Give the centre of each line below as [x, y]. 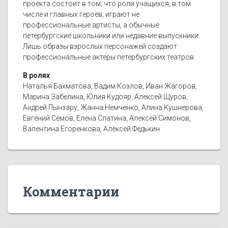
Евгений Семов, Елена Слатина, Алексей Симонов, [107, 118]
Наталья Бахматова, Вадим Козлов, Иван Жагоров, [110, 86]
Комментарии [71, 192]
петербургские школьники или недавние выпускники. [111, 36]
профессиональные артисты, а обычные [91, 25]
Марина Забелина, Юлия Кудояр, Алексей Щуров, [105, 97]
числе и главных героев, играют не [81, 15]
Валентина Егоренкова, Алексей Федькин [91, 129]
